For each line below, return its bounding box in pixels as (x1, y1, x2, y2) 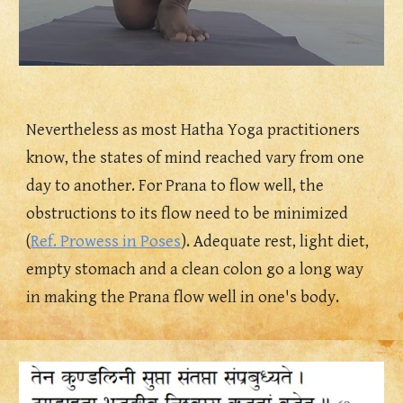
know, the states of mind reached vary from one (26, 148, 365, 167)
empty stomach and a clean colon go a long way (26, 259, 364, 279)
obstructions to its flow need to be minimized (26, 203, 349, 223)
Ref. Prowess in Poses (31, 231, 182, 251)
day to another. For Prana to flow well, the (26, 175, 325, 195)
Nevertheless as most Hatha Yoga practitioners (26, 120, 361, 139)
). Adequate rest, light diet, (181, 231, 370, 251)
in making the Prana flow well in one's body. (26, 287, 340, 307)
